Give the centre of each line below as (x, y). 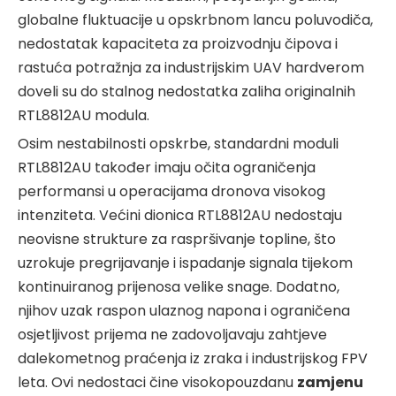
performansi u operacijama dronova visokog (171, 191)
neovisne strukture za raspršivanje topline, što (177, 239)
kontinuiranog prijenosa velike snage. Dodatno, (179, 286)
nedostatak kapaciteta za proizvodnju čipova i (178, 43)
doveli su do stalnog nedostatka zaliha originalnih (187, 91)
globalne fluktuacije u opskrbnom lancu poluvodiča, (195, 19)
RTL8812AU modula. (84, 115)
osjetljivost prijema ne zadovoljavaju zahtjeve (172, 334)
